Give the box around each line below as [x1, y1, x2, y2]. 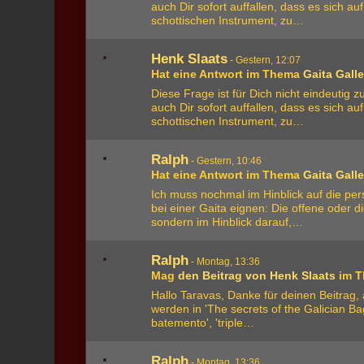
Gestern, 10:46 [197, 155, 262, 167]
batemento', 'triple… [151, 316, 255, 329]
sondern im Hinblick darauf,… [151, 215, 304, 228]
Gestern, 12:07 [236, 54, 301, 66]
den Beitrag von [178, 269, 271, 282]
